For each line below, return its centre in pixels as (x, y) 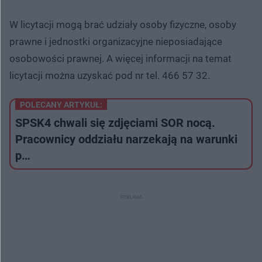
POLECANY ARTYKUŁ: (61, 104)
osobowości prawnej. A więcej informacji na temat (120, 58)
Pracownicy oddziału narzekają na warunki (126, 139)
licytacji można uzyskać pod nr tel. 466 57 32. (110, 75)
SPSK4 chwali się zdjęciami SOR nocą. (115, 123)
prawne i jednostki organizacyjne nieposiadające (116, 41)
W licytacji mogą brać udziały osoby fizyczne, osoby (123, 24)
